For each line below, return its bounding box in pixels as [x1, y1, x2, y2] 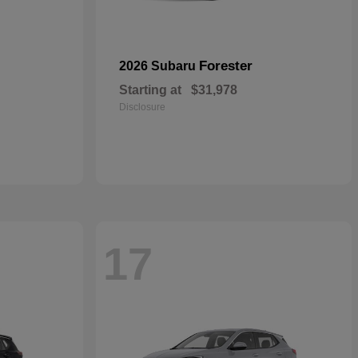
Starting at [119, 83, 181, 97]
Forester [199, 58, 253, 74]
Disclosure [119, 101, 165, 113]
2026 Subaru [119, 59, 199, 73]
